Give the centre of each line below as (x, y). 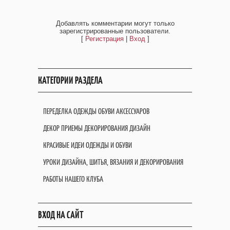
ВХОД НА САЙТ (61, 215)
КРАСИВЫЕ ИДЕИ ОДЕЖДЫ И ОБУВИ (88, 145)
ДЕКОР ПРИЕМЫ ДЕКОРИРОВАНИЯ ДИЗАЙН (97, 128)
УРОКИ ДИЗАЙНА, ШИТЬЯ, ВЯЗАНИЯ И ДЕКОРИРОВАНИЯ (113, 162)
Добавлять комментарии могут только (115, 23)
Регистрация (104, 39)
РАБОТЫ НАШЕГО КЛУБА (73, 179)
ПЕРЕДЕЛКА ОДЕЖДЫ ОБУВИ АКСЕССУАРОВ (96, 111)
